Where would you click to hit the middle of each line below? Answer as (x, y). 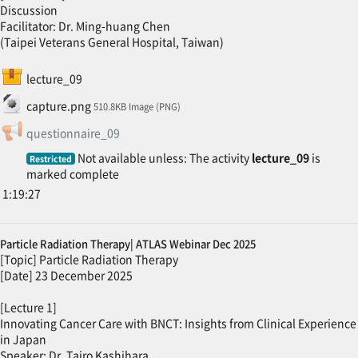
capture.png (58, 105)
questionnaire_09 (73, 132)
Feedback (145, 128)
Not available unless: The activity (164, 157)
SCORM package (99, 75)
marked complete (72, 173)
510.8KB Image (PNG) (137, 106)
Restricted (50, 158)
